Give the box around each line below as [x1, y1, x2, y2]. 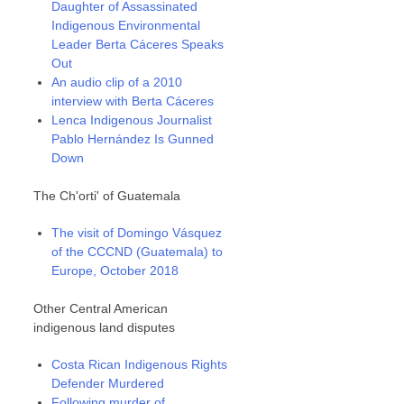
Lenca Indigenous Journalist [51, 113, 213, 127]
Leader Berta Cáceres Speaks [51, 37, 225, 51]
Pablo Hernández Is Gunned [51, 132, 215, 146]
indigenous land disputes [33, 320, 176, 335]
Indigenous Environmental [51, 18, 201, 32]
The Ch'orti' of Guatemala [33, 188, 181, 203]
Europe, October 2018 [51, 263, 179, 278]
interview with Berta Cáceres [51, 94, 215, 108]
